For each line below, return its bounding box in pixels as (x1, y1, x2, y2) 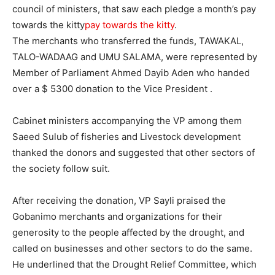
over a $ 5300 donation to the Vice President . (12, 82, 212, 95)
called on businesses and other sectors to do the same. (12, 242, 252, 254)
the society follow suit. (12, 162, 110, 174)
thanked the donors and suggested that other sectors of (12, 146, 255, 158)
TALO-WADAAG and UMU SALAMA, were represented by (12, 50, 257, 63)
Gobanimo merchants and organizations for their (12, 210, 222, 222)
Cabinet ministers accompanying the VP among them (12, 114, 242, 126)
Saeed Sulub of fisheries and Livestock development (12, 130, 241, 142)
